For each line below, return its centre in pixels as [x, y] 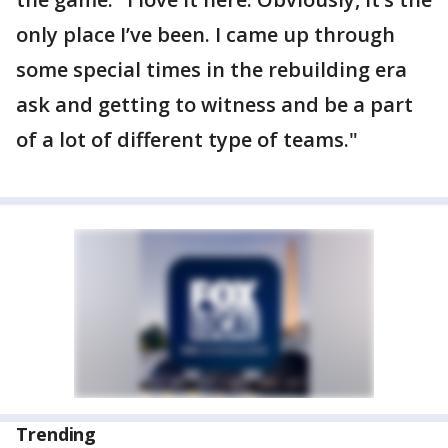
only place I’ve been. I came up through [205, 34]
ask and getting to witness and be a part [214, 104]
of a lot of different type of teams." [187, 139]
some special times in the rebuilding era [211, 69]
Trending [56, 433]
